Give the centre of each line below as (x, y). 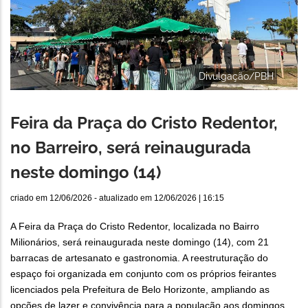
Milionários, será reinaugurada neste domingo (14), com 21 (140, 242)
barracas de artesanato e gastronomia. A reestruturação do (139, 258)
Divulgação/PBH (236, 76)
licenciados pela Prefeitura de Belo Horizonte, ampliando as (140, 290)
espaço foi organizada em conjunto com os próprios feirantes (143, 274)
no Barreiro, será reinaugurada (131, 148)
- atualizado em (123, 198)
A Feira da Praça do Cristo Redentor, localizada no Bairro (135, 227)
